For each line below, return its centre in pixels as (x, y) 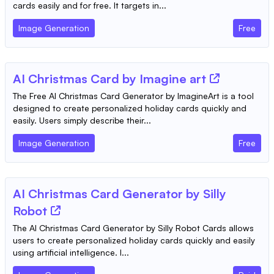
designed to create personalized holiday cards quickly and (130, 108)
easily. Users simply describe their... (82, 120)
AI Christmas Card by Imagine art (109, 79)
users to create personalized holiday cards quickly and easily (134, 240)
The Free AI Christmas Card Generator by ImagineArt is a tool (133, 96)
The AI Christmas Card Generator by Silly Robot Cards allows (133, 228)
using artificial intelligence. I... (71, 252)
